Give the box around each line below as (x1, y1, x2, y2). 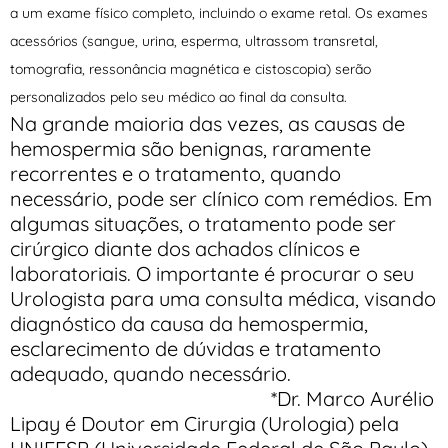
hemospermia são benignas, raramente (10, 135, 371, 161)
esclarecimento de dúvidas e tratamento (10, 335, 381, 361)
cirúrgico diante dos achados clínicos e (10, 235, 360, 261)
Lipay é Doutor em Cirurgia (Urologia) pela (10, 410, 399, 436)
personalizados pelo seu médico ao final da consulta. (10, 87, 347, 106)
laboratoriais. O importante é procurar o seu (10, 260, 414, 286)
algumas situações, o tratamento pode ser (10, 210, 396, 236)
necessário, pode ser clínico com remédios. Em (10, 185, 432, 211)
